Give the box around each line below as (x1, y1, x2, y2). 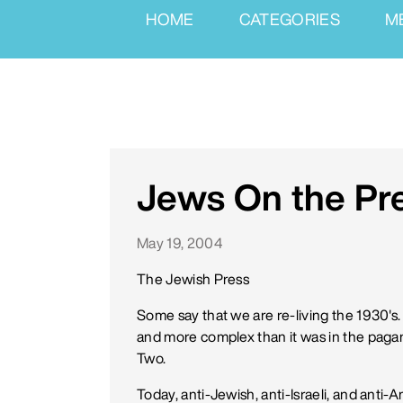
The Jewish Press (137, 272, 250, 286)
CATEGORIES (238, 11, 341, 27)
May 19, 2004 (137, 236, 222, 250)
